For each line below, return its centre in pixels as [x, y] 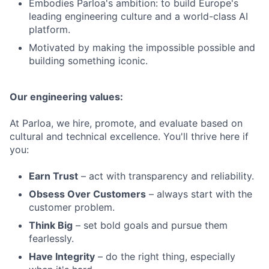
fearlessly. [51, 238]
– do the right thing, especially [165, 256]
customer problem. [72, 207]
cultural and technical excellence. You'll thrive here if [129, 136]
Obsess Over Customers [87, 194]
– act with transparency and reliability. [166, 176]
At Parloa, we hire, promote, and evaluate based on [126, 123]
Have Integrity [62, 256]
